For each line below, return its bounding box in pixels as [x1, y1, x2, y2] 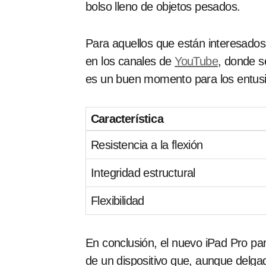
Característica [91, 112, 163, 125]
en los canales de [85, 55, 175, 68]
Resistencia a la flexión [91, 138, 203, 151]
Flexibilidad [91, 194, 144, 207]
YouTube [175, 55, 218, 68]
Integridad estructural [91, 166, 195, 179]
